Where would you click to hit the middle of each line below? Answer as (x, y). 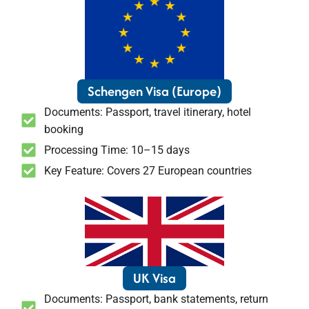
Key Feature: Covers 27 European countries (148, 170)
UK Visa (154, 278)
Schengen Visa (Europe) (154, 91)
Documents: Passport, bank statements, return (156, 299)
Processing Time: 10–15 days (117, 150)
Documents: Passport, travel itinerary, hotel (147, 112)
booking (63, 129)
